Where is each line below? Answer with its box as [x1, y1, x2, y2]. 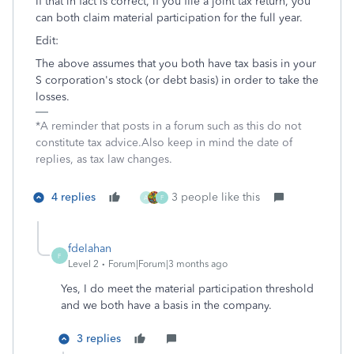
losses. [36, 90, 70, 104]
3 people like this [171, 190, 260, 204]
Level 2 [68, 258, 99, 269]
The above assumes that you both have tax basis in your [36, 57, 316, 70]
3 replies [77, 332, 121, 345]
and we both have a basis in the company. [61, 299, 272, 312]
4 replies [51, 190, 96, 204]
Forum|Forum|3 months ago [108, 258, 228, 269]
